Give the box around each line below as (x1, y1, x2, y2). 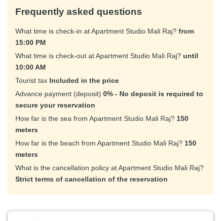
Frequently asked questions (15, 6, 142, 17)
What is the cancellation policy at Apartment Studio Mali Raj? (15, 163, 204, 172)
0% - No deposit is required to (103, 89, 203, 98)
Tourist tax (15, 76, 49, 84)
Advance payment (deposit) (15, 89, 103, 98)
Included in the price (49, 76, 119, 84)
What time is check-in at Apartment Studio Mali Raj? (15, 27, 179, 35)
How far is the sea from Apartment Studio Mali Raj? (15, 114, 177, 122)
